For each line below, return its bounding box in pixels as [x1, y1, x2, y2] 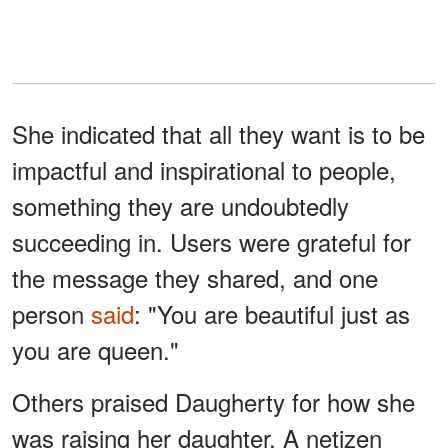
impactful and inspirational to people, [12, 152, 396, 188]
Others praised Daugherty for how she [12, 384, 415, 420]
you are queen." [12, 332, 179, 368]
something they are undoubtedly [12, 188, 349, 224]
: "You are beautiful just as [134, 296, 410, 332]
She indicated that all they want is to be [12, 116, 425, 152]
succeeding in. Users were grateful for [12, 224, 411, 260]
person [12, 296, 91, 332]
